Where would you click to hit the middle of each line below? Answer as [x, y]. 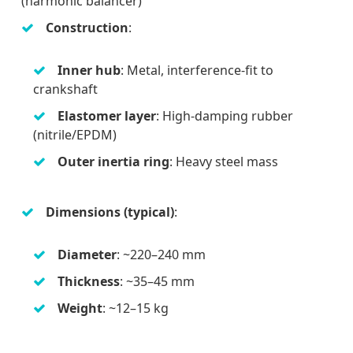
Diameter [87, 254]
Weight [80, 308]
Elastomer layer [107, 115]
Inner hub [89, 70]
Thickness [89, 281]
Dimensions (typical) [110, 212]
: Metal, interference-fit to [197, 70]
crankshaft [65, 89]
